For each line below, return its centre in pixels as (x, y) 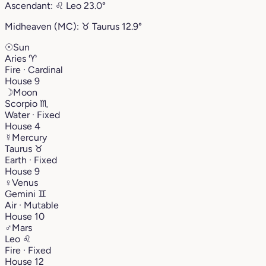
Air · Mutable (32, 205)
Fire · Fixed (28, 250)
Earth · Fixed (31, 160)
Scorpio (22, 103)
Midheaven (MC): (43, 26)
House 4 (23, 126)
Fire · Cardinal (34, 69)
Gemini (21, 194)
